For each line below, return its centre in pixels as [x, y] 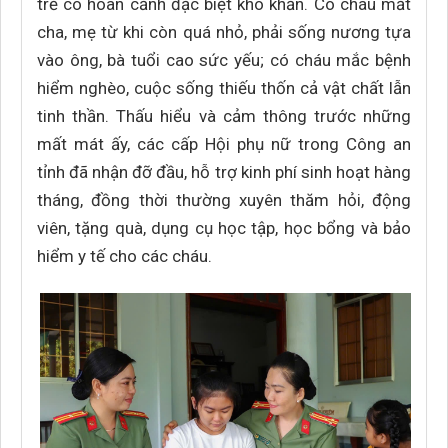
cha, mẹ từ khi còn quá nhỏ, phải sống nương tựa [224, 32]
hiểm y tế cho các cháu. [124, 256]
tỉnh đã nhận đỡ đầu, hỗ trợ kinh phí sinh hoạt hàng [224, 172]
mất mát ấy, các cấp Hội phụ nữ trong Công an [224, 144]
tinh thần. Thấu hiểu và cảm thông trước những [224, 116]
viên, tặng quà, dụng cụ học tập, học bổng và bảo [224, 228]
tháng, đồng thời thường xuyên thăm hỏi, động [224, 200]
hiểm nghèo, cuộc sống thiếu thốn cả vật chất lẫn [224, 88]
